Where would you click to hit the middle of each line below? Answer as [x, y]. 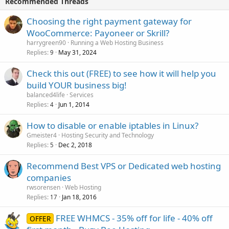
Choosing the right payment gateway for [109, 21]
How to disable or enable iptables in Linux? [112, 125]
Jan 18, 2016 [79, 197]
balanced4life [46, 95]
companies [49, 177]
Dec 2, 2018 [75, 145]
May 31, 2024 [77, 52]
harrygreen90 [46, 42]
